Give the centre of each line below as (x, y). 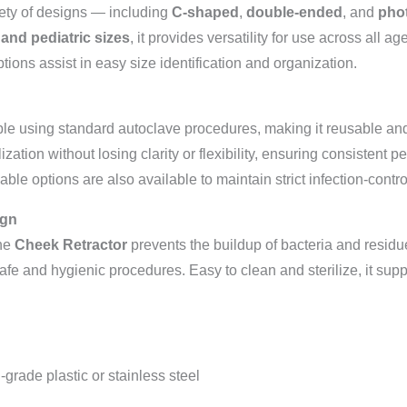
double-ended (294, 12)
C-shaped (205, 12)
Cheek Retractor (70, 244)
